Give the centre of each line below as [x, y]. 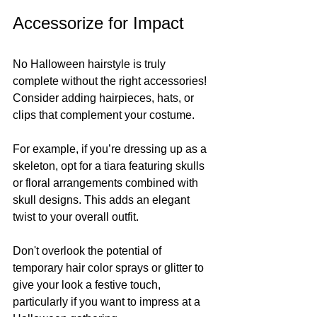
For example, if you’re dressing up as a [111, 149]
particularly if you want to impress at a [108, 301]
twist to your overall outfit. [77, 217]
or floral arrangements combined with [107, 183]
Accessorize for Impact [98, 23]
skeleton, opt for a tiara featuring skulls [110, 166]
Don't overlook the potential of [88, 250]
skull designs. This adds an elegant [103, 200]
